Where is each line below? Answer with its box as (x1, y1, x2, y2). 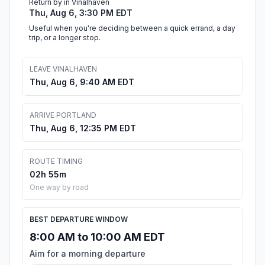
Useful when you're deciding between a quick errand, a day (29, 24, 235, 33)
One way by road (30, 183, 89, 192)
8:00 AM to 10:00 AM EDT (30, 231, 165, 244)
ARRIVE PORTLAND (30, 111, 96, 120)
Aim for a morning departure (30, 248, 146, 259)
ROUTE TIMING (30, 157, 83, 166)
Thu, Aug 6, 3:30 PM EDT (29, 8, 132, 18)
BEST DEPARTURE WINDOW (30, 215, 128, 224)
